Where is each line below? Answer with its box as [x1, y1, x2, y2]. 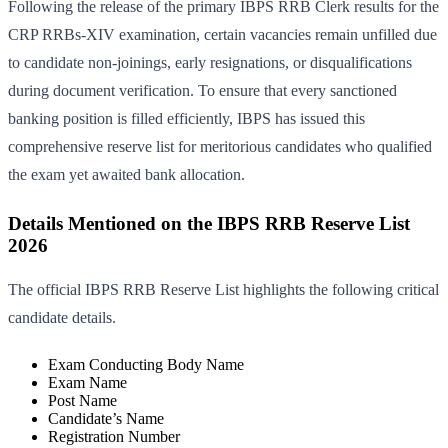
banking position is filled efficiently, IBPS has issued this [8, 110, 365, 128]
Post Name [48, 392, 117, 410]
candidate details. [8, 309, 116, 327]
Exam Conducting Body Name [48, 356, 244, 374]
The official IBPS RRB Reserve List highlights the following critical [8, 281, 439, 299]
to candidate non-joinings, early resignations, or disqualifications [8, 54, 412, 72]
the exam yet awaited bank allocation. [8, 166, 245, 184]
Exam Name [48, 374, 127, 392]
